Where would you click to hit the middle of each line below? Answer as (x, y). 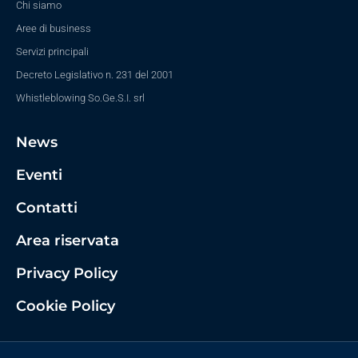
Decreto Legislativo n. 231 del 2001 (95, 75)
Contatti (47, 208)
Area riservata (68, 241)
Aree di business (54, 29)
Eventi (39, 175)
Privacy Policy (67, 274)
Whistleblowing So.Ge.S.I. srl (80, 98)
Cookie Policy (66, 306)
